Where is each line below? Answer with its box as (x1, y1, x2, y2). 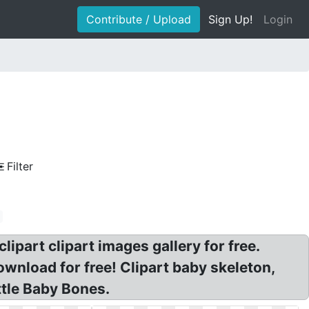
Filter (7, 159, 33, 173)
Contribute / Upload (86, 12, 191, 26)
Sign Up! (208, 12, 252, 26)
